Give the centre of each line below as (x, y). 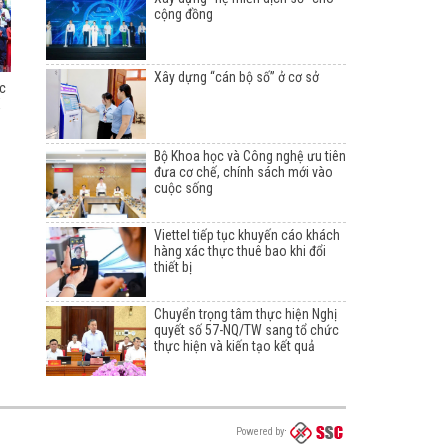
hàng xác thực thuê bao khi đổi (240, 251)
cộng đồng (183, 14)
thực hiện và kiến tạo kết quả (234, 346)
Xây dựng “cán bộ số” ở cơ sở (236, 77)
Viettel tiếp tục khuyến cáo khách (247, 235)
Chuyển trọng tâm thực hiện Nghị (245, 314)
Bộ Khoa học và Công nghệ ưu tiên (250, 156)
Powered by (260, 432)
